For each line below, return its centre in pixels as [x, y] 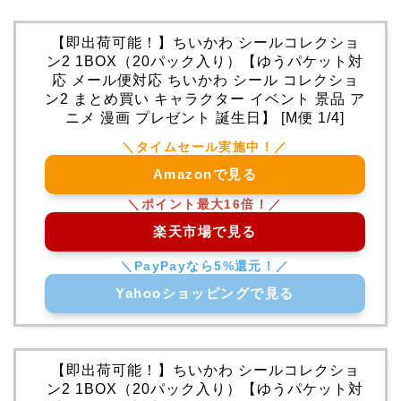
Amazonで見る [205, 175]
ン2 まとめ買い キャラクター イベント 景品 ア [205, 99]
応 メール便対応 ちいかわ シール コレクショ [205, 81]
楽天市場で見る [205, 232]
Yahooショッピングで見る [205, 294]
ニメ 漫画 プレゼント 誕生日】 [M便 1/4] [205, 118]
